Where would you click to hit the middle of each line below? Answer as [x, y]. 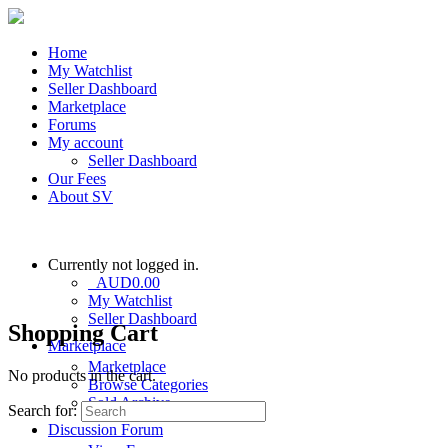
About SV [80, 196]
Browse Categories [148, 384]
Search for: [42, 410]
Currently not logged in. [123, 264]
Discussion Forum [105, 429]
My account [85, 142]
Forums [72, 124]
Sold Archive [129, 402]
